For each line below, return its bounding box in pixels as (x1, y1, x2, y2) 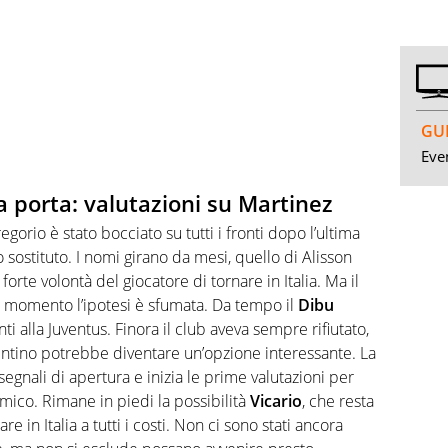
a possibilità (162, 390, 250, 413)
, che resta (302, 390, 374, 413)
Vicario (250, 390, 302, 413)
